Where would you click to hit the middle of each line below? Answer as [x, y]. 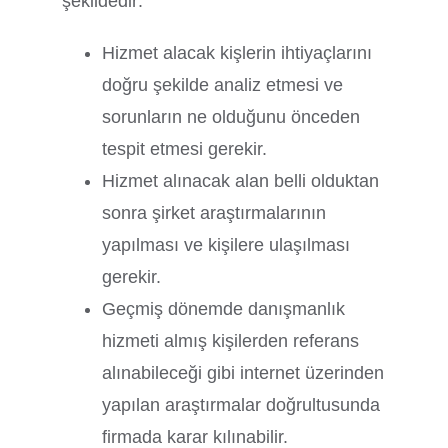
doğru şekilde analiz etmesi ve [223, 84]
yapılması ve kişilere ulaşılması [226, 244]
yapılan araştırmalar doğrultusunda [241, 404]
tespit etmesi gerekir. [185, 148]
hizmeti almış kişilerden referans [231, 340]
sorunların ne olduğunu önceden [231, 116]
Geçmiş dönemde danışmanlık [224, 308]
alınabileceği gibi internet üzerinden [243, 372]
